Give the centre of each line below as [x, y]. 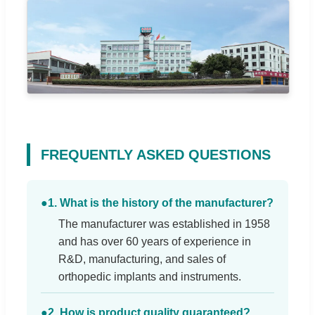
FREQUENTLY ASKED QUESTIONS [156, 154]
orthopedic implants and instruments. [150, 276]
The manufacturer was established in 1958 [164, 224]
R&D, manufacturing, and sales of [142, 259]
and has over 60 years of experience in [155, 241]
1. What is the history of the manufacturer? [161, 202]
